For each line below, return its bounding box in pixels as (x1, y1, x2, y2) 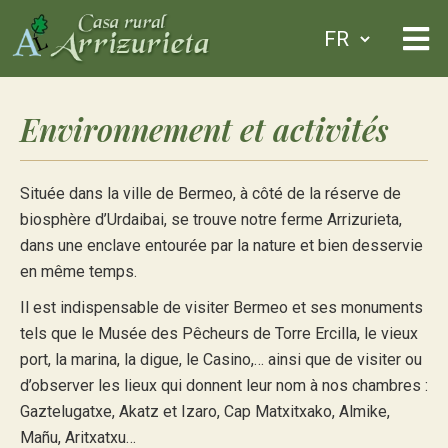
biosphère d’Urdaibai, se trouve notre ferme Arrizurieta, (20, 210, 402, 229)
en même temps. (20, 262, 137, 281)
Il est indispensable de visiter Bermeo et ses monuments (20, 298, 423, 317)
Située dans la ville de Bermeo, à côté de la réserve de (20, 184, 401, 203)
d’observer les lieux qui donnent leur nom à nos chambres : (20, 376, 428, 395)
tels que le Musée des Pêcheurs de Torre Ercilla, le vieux (20, 324, 418, 343)
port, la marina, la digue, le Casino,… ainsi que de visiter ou (20, 350, 422, 369)
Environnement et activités (20, 108, 389, 150)
